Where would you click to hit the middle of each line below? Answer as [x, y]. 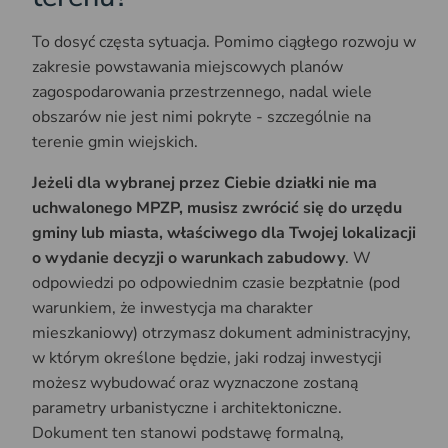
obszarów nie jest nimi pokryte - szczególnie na [201, 117]
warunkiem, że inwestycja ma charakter [172, 308]
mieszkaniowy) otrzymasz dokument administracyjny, [221, 333]
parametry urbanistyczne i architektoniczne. [187, 408]
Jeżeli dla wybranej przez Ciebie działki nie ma [204, 183]
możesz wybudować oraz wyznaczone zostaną [195, 383]
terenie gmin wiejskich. [115, 142]
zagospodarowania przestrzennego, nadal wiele [202, 92]
